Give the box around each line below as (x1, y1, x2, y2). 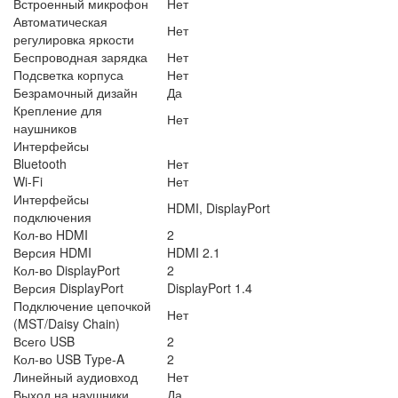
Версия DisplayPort (13, 278, 123, 297)
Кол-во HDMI (13, 225, 88, 243)
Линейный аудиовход (13, 367, 138, 386)
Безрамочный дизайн (13, 83, 138, 101)
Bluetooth (13, 154, 67, 172)
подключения (13, 207, 92, 226)
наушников (13, 118, 76, 137)
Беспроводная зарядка (13, 47, 147, 66)
